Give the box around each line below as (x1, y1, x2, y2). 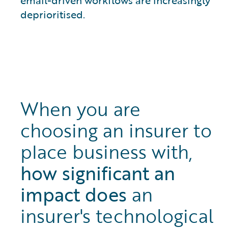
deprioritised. (20, 6, 85, 22)
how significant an (20, 159, 175, 187)
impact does (20, 180, 127, 208)
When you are (20, 95, 140, 123)
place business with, (20, 137, 192, 165)
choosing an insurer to (20, 116, 212, 144)
